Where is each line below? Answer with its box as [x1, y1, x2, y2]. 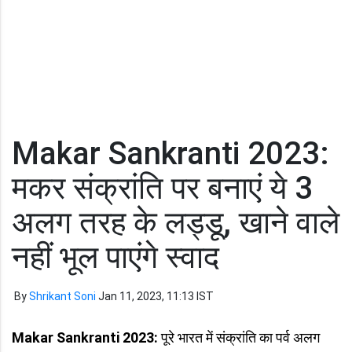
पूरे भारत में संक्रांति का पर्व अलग [158, 329, 320, 346]
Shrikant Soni [29, 290, 96, 302]
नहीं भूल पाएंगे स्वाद [12, 239, 219, 276]
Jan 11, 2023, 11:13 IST [98, 290, 214, 302]
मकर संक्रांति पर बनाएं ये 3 [12, 170, 313, 207]
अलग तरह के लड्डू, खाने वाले [12, 204, 339, 241]
